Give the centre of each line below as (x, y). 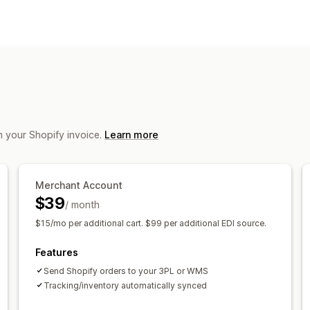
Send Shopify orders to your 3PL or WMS (126, 271)
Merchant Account (79, 185)
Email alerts (241, 54)
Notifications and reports (175, 34)
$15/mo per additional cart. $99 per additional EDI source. (151, 223)
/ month (82, 204)
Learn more (131, 134)
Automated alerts (157, 54)
